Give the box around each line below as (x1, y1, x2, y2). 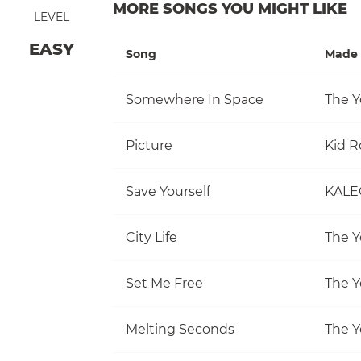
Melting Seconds (126, 321, 234, 337)
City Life (126, 229, 177, 245)
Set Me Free (126, 275, 203, 291)
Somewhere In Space (126, 91, 263, 107)
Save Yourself (126, 183, 210, 199)
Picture (126, 137, 172, 153)
